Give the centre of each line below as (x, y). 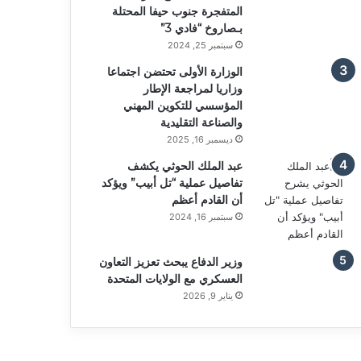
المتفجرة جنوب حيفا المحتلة (177, 12)
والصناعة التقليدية (201, 123)
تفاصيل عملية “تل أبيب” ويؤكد (172, 183)
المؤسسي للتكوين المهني (183, 106)
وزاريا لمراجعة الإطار (193, 89)
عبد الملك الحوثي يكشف (185, 166)
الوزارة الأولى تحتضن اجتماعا (174, 72)
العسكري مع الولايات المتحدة (174, 279)
